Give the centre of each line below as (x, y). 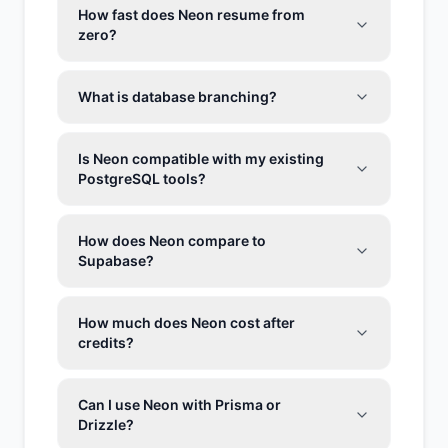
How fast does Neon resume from (191, 14)
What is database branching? (177, 96)
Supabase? (116, 260)
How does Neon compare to (172, 240)
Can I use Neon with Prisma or (179, 404)
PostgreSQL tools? (142, 178)
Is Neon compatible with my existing (201, 158)
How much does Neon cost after (186, 322)
